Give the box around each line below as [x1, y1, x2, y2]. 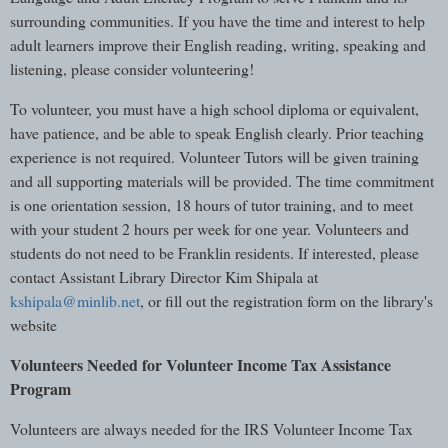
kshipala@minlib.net [10, 289, 140, 311]
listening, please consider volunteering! [10, 58, 254, 80]
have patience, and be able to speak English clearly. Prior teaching [10, 121, 424, 143]
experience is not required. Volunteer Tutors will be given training [10, 145, 419, 167]
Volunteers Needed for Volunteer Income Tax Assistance [10, 352, 391, 376]
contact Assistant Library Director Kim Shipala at [10, 265, 318, 287]
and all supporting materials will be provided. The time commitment [10, 169, 434, 191]
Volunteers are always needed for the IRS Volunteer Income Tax [10, 417, 413, 439]
